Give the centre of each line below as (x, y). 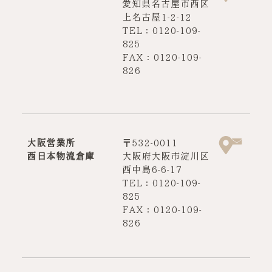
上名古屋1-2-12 (156, 17)
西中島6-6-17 (151, 169)
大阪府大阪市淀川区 (165, 156)
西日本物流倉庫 (60, 156)
